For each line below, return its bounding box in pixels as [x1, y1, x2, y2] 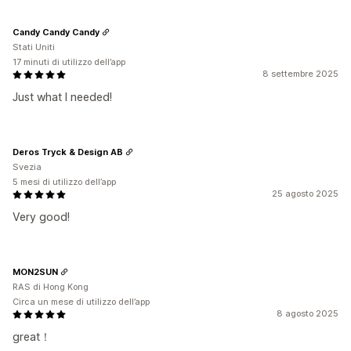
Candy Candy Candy [13, 26, 100, 38]
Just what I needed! [13, 90, 112, 103]
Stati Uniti [13, 42, 55, 52]
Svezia [13, 161, 42, 172]
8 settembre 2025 [262, 68, 338, 79]
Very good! [13, 210, 70, 223]
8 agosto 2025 [277, 308, 338, 319]
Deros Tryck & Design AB [13, 146, 123, 157]
